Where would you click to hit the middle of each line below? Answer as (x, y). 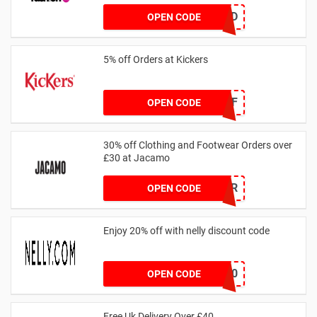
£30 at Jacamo (137, 157)
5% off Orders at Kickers (156, 59)
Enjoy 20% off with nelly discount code (186, 230)
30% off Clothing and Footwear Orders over (198, 145)
